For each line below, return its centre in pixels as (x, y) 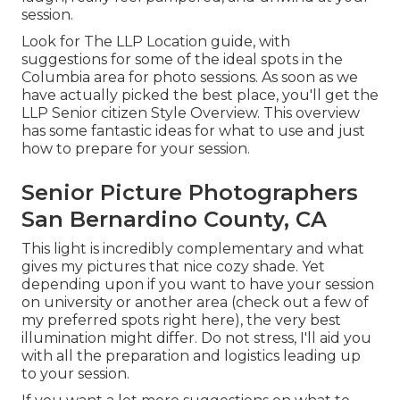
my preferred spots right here (128, 321)
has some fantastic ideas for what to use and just (193, 131)
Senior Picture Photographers (190, 193)
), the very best (288, 321)
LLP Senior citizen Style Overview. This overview (191, 113)
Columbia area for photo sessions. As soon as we (190, 78)
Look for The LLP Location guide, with (156, 42)
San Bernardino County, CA (174, 220)
